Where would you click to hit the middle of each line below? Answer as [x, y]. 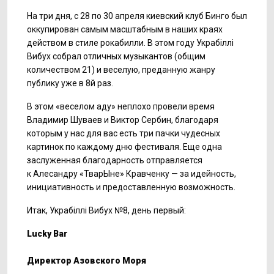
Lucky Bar [47, 234]
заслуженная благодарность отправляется [115, 160]
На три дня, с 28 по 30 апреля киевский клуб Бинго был [137, 16]
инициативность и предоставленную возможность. [131, 187]
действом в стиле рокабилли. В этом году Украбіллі [130, 43]
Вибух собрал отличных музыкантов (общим [116, 56]
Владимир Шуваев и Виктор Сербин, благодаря [123, 120]
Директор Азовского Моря [87, 261]
